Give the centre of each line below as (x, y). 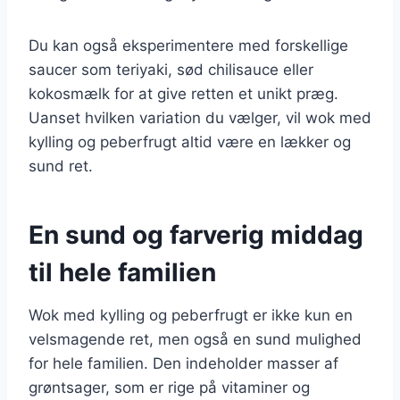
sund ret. (61, 166)
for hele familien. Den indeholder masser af (183, 363)
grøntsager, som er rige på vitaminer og (169, 387)
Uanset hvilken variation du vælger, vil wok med (200, 117)
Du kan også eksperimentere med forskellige (188, 45)
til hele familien (122, 272)
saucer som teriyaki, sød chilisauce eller (171, 69)
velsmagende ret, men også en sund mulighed (195, 339)
